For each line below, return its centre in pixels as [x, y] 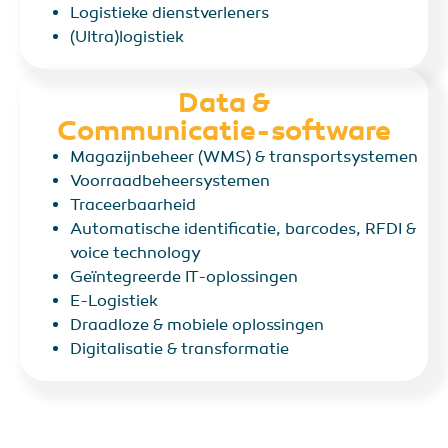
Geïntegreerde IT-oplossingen [184, 277]
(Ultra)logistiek [127, 37]
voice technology [135, 253]
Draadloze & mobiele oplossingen [197, 325]
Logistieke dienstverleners [169, 13]
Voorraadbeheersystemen [170, 181]
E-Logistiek [114, 301]
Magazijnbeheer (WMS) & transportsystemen [244, 157]
